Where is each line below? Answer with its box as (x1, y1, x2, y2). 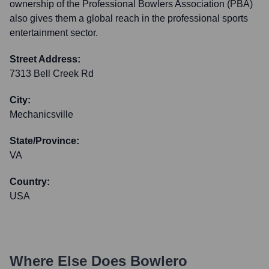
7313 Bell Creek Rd (10, 68, 94, 79)
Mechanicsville (10, 109, 73, 119)
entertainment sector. (10, 28, 98, 38)
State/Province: (10, 136, 79, 146)
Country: (10, 177, 50, 187)
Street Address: (10, 54, 80, 64)
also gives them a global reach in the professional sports (10, 13, 248, 23)
